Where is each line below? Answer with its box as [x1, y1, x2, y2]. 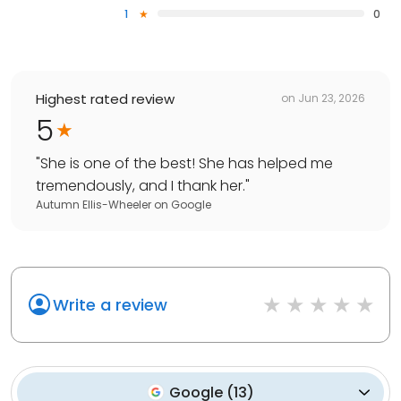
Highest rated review [36, 89, 175, 108]
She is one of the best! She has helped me [40, 152, 333, 174]
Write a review [53, 293, 167, 316]
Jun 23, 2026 [298, 90, 365, 107]
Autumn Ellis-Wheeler [36, 196, 151, 212]
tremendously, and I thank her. [36, 175, 245, 196]
